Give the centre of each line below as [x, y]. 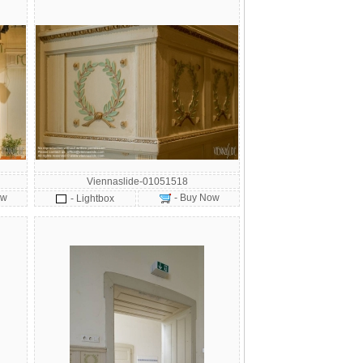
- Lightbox [92, 199]
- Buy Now [195, 198]
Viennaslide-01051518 [137, 181]
